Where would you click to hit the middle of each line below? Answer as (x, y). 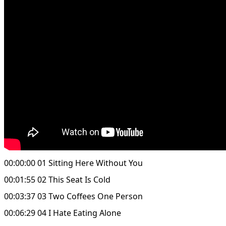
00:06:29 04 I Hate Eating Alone (63, 213)
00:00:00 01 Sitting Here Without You (73, 163)
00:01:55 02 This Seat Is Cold (57, 179)
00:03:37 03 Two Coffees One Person (73, 196)
